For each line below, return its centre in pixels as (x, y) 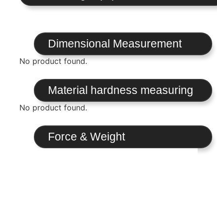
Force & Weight (86, 136)
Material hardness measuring (121, 90)
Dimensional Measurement (115, 43)
